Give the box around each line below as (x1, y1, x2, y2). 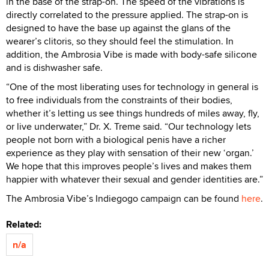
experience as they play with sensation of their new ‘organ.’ (6, 145, 254, 160)
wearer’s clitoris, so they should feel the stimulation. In (6, 34, 234, 48)
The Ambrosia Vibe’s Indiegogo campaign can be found (6, 191, 241, 205)
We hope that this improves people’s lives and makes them (6, 159, 252, 173)
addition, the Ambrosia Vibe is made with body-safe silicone (6, 47, 257, 61)
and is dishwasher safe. (6, 60, 103, 74)
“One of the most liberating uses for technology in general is (6, 79, 258, 94)
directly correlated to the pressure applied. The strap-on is (6, 7, 248, 22)
